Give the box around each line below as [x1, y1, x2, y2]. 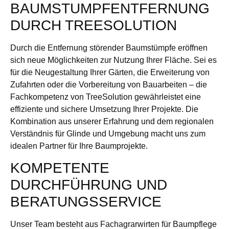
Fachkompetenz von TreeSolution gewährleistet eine [10, 92, 201, 101]
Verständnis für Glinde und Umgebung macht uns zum [10, 129, 205, 138]
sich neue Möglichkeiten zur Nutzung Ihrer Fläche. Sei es [10, 55, 217, 64]
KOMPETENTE [10, 160, 109, 176]
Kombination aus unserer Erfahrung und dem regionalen [10, 117, 214, 126]
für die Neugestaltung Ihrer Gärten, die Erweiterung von [10, 67, 210, 77]
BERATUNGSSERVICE [10, 194, 162, 210]
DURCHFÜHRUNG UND [10, 177, 167, 193]
